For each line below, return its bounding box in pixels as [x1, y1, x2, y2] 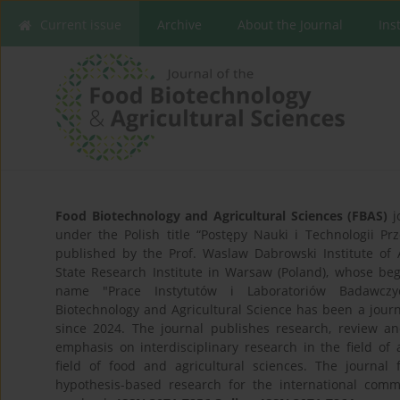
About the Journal [237, 16, 343, 33]
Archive [157, 16, 202, 33]
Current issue [40, 16, 121, 33]
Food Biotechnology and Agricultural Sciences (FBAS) [55, 207, 388, 225]
